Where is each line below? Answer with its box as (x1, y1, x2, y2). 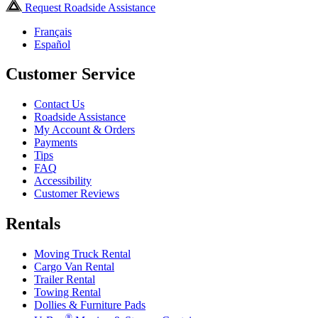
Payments (34, 136, 77, 149)
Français (34, 25, 72, 38)
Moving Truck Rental (34, 248, 131, 261)
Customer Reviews (34, 187, 119, 200)
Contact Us (34, 98, 84, 111)
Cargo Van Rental (34, 261, 114, 273)
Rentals (6, 214, 60, 234)
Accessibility (34, 175, 92, 187)
